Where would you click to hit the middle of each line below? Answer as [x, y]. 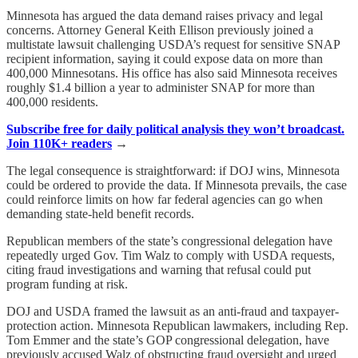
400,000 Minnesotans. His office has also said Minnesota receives [172, 73]
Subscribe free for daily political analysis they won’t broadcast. [175, 129]
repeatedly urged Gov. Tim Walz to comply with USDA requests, [171, 255]
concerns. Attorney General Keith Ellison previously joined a [160, 30]
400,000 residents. [52, 101]
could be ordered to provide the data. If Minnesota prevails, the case [177, 185]
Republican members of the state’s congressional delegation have [169, 241]
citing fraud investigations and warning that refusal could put [159, 269]
